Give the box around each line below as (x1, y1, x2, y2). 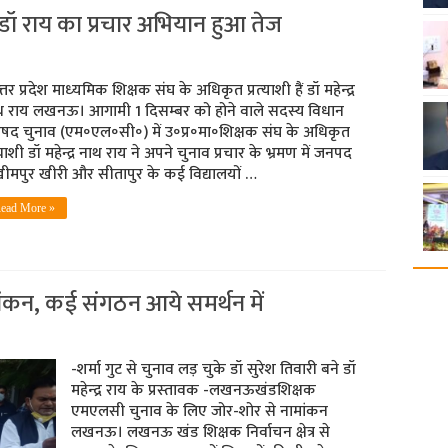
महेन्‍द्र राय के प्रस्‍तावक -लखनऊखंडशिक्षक (70, 377, 316, 405)
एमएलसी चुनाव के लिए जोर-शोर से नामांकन (70, 398, 328, 426)
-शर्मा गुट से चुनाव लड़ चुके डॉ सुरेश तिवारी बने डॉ (70, 356, 356, 384)
